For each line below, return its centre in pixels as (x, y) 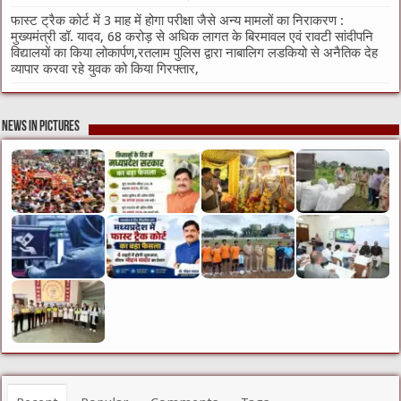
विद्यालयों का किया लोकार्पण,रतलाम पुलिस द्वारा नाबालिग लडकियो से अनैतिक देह (195, 52)
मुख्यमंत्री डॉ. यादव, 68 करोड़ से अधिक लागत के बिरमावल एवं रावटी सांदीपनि (192, 36)
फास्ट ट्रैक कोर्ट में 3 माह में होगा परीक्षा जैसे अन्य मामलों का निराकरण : (178, 20)
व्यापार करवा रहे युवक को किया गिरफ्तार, (105, 68)
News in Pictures (41, 127)
